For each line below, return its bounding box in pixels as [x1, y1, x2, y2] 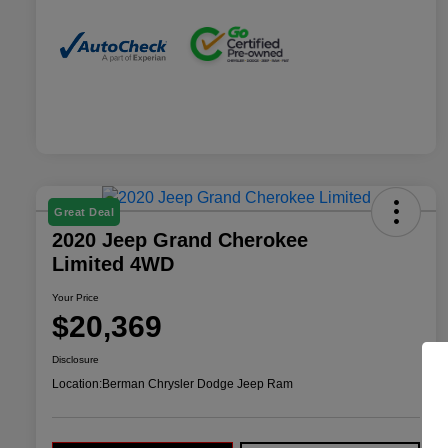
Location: [52, 377, 102, 392]
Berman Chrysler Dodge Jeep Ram [102, 377, 293, 392]
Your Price [52, 292, 99, 304]
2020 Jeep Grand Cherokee [52, 229, 308, 252]
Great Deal [54, 206, 114, 219]
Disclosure [52, 354, 99, 366]
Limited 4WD [52, 253, 174, 276]
